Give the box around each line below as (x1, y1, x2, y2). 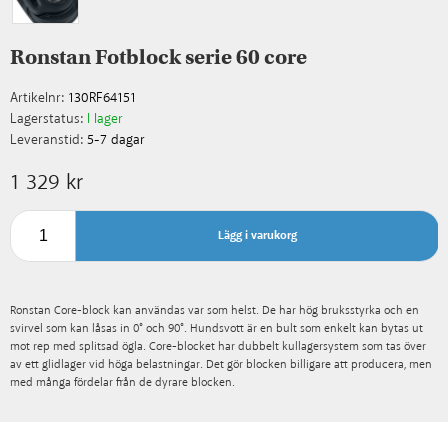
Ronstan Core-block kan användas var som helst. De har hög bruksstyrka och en (10, 302, 419, 319)
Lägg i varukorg (218, 227, 297, 244)
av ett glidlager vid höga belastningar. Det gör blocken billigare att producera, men (10, 356, 432, 373)
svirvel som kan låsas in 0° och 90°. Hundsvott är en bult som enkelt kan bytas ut (10, 320, 423, 337)
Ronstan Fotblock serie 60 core (10, 44, 307, 70)
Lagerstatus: (10, 109, 83, 129)
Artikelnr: (10, 88, 68, 108)
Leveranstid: (10, 130, 87, 150)
